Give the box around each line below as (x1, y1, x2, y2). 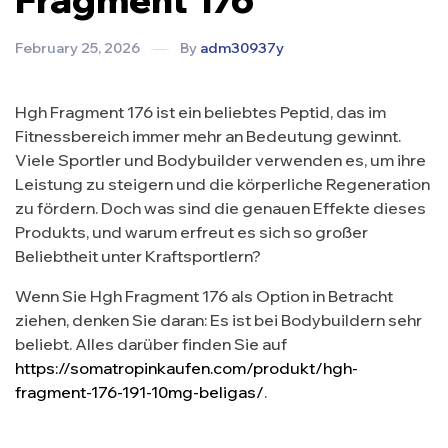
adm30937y (200, 39, 284, 58)
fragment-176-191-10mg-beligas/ (15, 382, 264, 403)
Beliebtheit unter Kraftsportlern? (15, 246, 261, 267)
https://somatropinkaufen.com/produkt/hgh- (15, 358, 358, 379)
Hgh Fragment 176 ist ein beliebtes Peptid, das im (15, 102, 386, 123)
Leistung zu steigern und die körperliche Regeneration (15, 174, 430, 195)
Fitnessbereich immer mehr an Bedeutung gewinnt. (15, 126, 401, 147)
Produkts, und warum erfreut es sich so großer (15, 222, 368, 243)
